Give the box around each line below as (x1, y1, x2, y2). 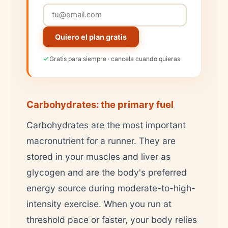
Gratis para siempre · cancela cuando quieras (49, 54, 180, 63)
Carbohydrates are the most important (26, 119, 186, 130)
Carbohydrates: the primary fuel (26, 98, 174, 110)
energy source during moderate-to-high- (26, 182, 195, 193)
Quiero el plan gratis (55, 32, 127, 41)
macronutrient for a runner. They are (26, 135, 176, 146)
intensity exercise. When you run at (26, 198, 172, 209)
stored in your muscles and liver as (26, 151, 170, 162)
